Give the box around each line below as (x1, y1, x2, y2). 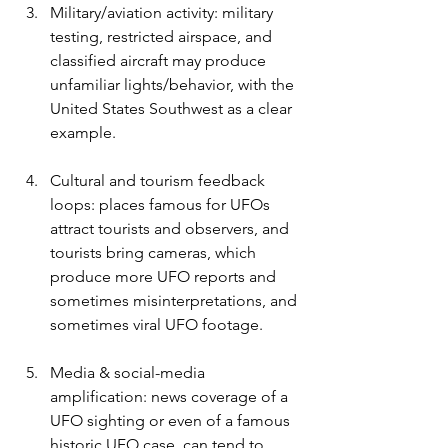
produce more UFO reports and (50, 267, 280, 287)
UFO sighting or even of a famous (50, 411, 294, 431)
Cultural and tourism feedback (50, 171, 269, 191)
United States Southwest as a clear (50, 99, 296, 119)
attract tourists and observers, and (50, 219, 293, 239)
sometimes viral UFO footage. (50, 315, 267, 335)
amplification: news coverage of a (50, 387, 292, 407)
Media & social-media (50, 363, 209, 383)
